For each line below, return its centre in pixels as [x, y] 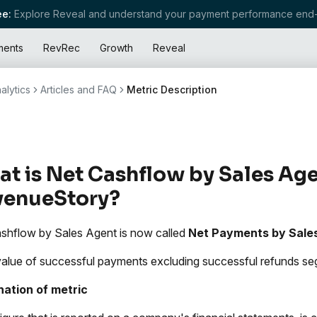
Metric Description [172, 90]
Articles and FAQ [79, 90]
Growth [116, 48]
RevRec [62, 48]
